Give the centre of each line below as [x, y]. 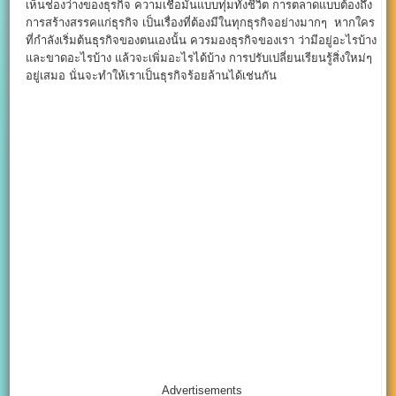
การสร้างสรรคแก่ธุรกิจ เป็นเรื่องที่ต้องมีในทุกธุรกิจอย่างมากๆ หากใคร [201, 22]
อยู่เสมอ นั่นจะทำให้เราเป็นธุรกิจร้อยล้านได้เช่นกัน [152, 75]
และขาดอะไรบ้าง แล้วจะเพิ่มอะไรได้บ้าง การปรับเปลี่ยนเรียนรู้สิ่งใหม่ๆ [199, 57]
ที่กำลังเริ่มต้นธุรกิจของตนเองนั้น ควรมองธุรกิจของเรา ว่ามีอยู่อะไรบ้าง [202, 40]
